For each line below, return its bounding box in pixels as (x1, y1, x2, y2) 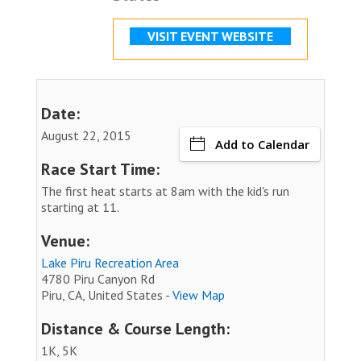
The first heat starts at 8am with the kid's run (41, 182, 289, 199)
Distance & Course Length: (41, 317, 230, 339)
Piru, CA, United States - (41, 286, 172, 303)
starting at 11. (41, 198, 119, 215)
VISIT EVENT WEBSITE (147, 27, 273, 44)
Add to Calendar (215, 135, 309, 152)
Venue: (41, 230, 89, 251)
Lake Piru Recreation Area (41, 254, 179, 271)
